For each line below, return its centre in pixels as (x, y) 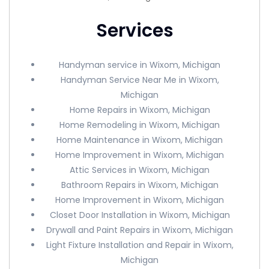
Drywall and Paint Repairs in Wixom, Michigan (140, 230)
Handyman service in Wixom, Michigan (140, 65)
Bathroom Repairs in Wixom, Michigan (140, 185)
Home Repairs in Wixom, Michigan (140, 110)
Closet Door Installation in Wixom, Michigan (140, 215)
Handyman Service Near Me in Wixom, (140, 80)
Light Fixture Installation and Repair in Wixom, (140, 245)
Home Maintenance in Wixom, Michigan (140, 140)
